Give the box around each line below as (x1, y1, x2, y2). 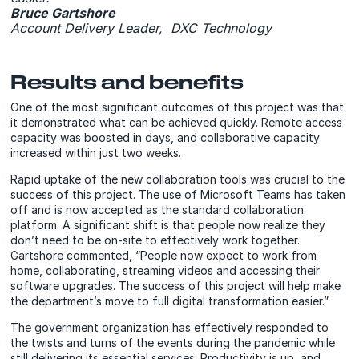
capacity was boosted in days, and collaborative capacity (10, 130, 321, 144)
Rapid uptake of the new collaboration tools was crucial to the (10, 171, 345, 186)
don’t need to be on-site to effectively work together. (10, 232, 301, 247)
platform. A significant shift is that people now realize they (10, 217, 326, 232)
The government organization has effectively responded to (10, 320, 329, 334)
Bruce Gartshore (10, 4, 116, 21)
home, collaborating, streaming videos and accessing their (10, 263, 321, 277)
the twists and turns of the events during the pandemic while (10, 335, 336, 349)
